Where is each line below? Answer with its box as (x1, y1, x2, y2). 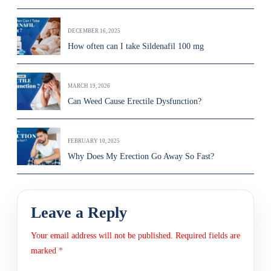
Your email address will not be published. (31, 231, 173, 240)
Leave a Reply (31, 204, 127, 221)
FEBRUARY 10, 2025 (68, 138, 120, 144)
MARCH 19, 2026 (68, 83, 110, 89)
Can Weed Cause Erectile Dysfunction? (68, 97, 201, 106)
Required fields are (175, 231, 240, 240)
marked (31, 246, 59, 255)
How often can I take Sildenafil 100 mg (68, 42, 204, 51)
